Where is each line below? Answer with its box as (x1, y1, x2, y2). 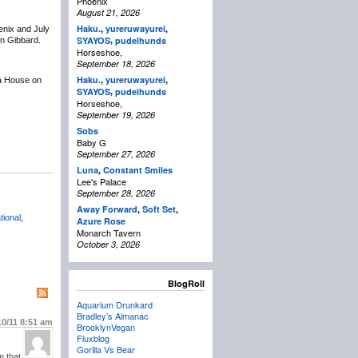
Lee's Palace (77, 175, 126, 189)
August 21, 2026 (77, 6, 140, 19)
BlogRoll (168, 277, 205, 290)
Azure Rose (77, 215, 125, 228)
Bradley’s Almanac (77, 309, 149, 323)
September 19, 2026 (77, 109, 155, 121)
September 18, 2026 (77, 58, 155, 70)
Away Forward (77, 203, 137, 216)
